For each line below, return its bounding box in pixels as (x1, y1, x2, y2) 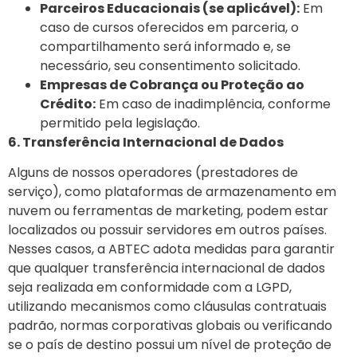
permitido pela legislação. (40, 113, 200, 132)
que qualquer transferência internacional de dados (8, 259, 325, 278)
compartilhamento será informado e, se (40, 37, 291, 56)
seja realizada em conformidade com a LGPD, (8, 278, 292, 297)
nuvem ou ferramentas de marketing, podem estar (8, 202, 328, 221)
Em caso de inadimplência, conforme (96, 94, 331, 113)
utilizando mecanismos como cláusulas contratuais (8, 297, 327, 316)
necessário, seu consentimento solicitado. (40, 56, 300, 75)
